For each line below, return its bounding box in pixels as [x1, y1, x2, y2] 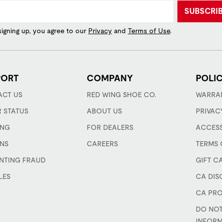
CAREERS [87, 140, 118, 148]
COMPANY [87, 73, 133, 83]
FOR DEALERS [87, 123, 134, 131]
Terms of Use [128, 27, 170, 35]
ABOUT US [87, 107, 122, 115]
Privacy [88, 27, 112, 35]
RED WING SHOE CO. [87, 91, 157, 99]
